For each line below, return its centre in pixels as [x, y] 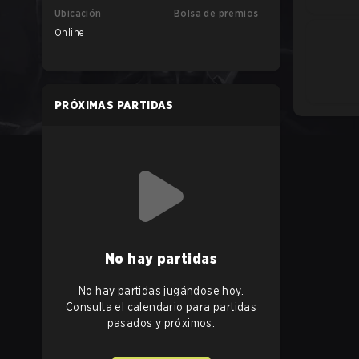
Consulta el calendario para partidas [161, 307]
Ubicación [78, 13]
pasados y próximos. [161, 323]
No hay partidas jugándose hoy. [161, 291]
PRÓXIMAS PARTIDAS [114, 105]
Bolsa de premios [216, 13]
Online [69, 32]
